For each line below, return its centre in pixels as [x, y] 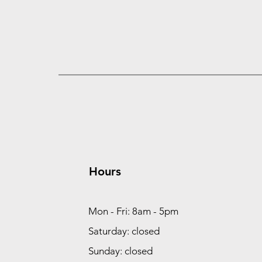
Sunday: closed [120, 251]
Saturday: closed [124, 231]
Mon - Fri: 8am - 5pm [133, 211]
